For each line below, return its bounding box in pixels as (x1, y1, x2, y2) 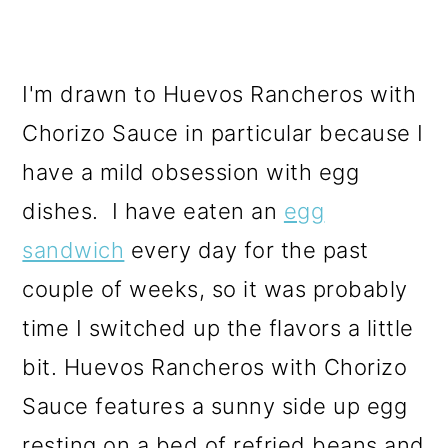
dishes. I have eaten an (22, 197, 284, 224)
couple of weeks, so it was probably (22, 275, 408, 302)
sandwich (22, 236, 125, 263)
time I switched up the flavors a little (22, 314, 414, 341)
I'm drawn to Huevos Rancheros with (22, 80, 417, 107)
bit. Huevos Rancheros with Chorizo (22, 353, 408, 380)
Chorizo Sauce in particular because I (22, 119, 424, 146)
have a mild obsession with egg (22, 158, 360, 185)
